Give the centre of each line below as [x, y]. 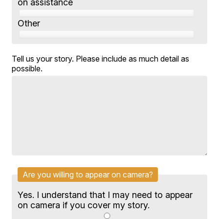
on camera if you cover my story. [84, 205]
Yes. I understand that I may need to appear [105, 195]
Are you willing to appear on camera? [88, 175]
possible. [27, 69]
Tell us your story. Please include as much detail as [101, 59]
